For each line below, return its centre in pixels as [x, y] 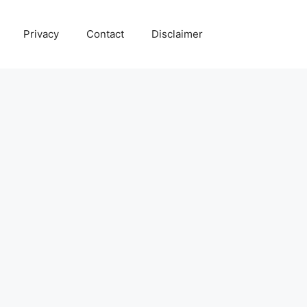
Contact [105, 34]
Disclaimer [177, 34]
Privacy [41, 34]
